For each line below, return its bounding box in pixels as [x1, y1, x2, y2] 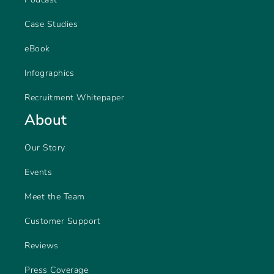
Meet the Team [24, 191, 85, 203]
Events [24, 166, 52, 179]
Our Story [24, 142, 65, 154]
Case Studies [24, 18, 78, 31]
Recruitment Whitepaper [24, 92, 124, 104]
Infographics [24, 67, 74, 80]
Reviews [24, 240, 59, 252]
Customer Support [24, 215, 100, 228]
